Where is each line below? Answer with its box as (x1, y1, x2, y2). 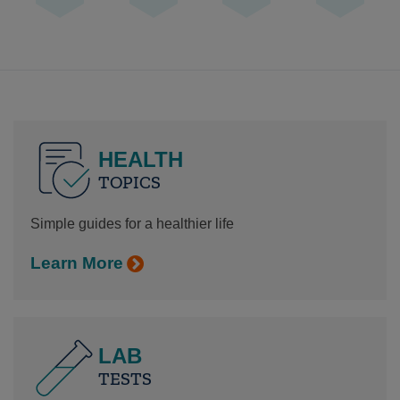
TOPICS (97, 171, 161, 193)
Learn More (29, 254, 123, 273)
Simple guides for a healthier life (29, 215, 234, 231)
